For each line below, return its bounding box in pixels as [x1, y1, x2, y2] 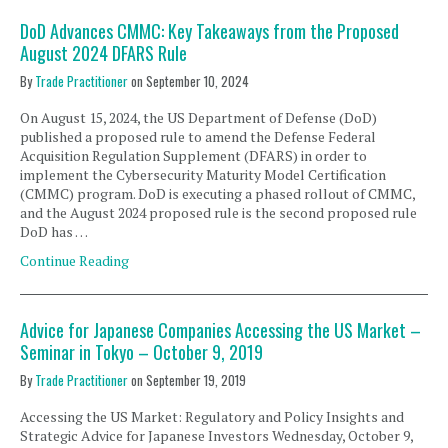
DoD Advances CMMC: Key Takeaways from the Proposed [20, 18, 399, 44]
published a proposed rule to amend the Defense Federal [20, 127, 376, 146]
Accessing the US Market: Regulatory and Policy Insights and [20, 407, 404, 426]
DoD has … [20, 222, 88, 241]
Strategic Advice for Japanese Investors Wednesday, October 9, [20, 426, 413, 445]
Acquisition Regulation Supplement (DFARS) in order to [20, 146, 367, 165]
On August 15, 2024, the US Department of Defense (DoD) [20, 108, 377, 127]
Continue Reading [20, 251, 129, 270]
